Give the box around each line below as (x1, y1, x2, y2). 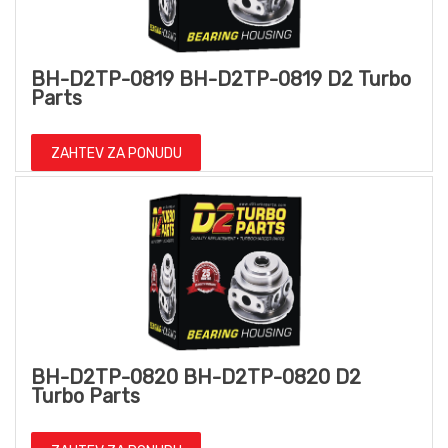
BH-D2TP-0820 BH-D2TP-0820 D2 (31, 364, 361, 389)
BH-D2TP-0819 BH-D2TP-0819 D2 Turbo (31, 67, 411, 92)
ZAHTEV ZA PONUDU (50, 145, 182, 163)
